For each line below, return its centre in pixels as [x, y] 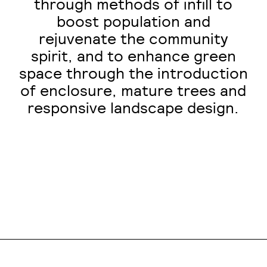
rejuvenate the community [133, 39]
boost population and [133, 22]
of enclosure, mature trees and [133, 91]
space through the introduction [133, 74]
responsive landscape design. [133, 108]
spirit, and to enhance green [133, 56]
